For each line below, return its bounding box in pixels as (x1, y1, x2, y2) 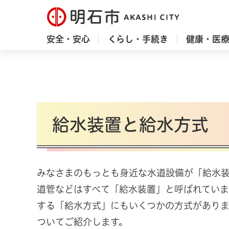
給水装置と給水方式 (52, 116, 209, 133)
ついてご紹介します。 (37, 217, 128, 227)
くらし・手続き (107, 35, 168, 43)
